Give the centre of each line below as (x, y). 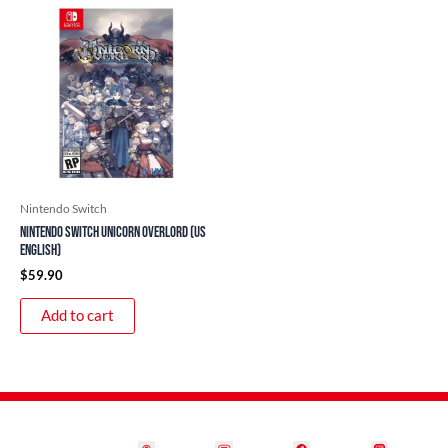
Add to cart (77, 315)
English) (40, 250)
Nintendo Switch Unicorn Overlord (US (113, 232)
